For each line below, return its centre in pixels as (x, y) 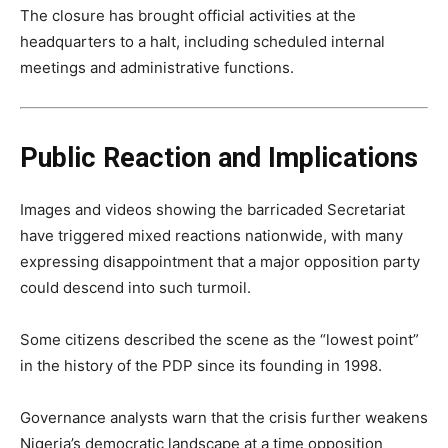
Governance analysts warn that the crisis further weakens (224, 418)
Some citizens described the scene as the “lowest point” (219, 340)
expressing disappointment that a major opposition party (220, 262)
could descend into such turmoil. (135, 288)
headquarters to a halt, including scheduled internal (202, 42)
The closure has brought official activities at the (188, 16)
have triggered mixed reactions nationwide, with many (211, 236)
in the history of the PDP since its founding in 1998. (201, 366)
